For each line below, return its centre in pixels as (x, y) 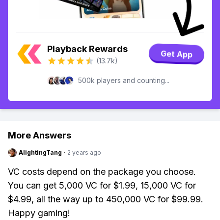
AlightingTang (40, 152)
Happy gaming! (39, 213)
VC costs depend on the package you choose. (102, 172)
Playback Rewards (87, 49)
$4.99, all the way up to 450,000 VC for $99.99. (106, 199)
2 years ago (84, 152)
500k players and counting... (124, 80)
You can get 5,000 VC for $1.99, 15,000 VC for (102, 185)
